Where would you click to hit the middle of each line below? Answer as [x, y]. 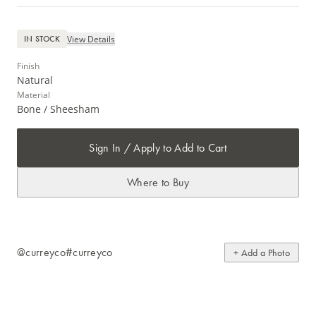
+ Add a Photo [262, 253]
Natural [35, 80]
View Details [91, 39]
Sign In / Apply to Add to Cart [158, 148]
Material [34, 95]
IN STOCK [42, 39]
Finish [28, 66]
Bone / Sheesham [58, 109]
